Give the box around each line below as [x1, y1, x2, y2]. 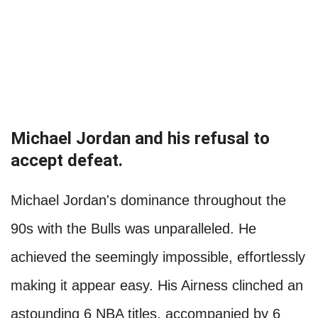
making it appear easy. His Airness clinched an [11, 278, 303, 294]
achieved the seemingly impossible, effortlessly [11, 249, 305, 265]
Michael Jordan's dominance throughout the [11, 192, 286, 209]
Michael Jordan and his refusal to [11, 128, 270, 149]
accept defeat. [11, 150, 123, 171]
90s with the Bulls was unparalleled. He [11, 221, 256, 237]
